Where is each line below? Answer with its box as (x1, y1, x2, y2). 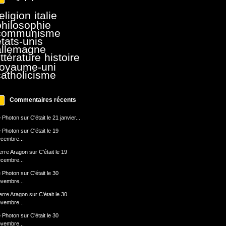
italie (34, 10, 58, 22)
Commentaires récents (9, 96, 76, 103)
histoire (44, 51, 80, 64)
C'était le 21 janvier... (30, 115, 80, 121)
